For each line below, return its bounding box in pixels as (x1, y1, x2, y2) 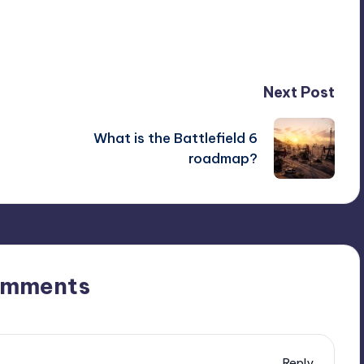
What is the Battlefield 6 (93, 128, 258, 147)
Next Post (262, 83, 335, 102)
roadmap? (188, 149, 258, 167)
